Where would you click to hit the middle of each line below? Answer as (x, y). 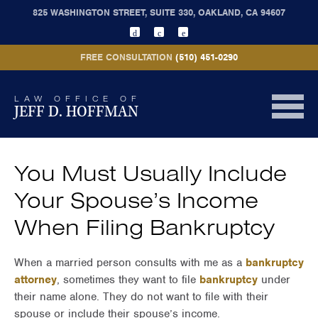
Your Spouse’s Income (136, 199)
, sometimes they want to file (128, 280)
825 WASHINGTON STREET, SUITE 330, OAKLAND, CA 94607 (159, 12)
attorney (35, 280)
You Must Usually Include (150, 172)
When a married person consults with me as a (130, 263)
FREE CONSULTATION (126, 57)
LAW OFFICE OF (78, 99)
